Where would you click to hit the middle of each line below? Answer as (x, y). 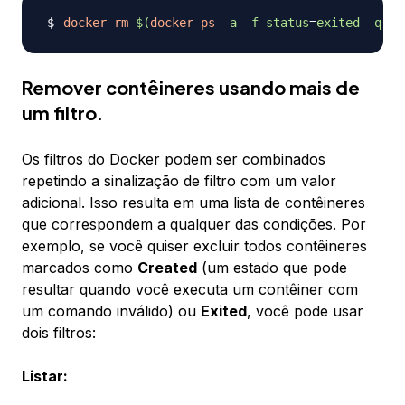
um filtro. (62, 113)
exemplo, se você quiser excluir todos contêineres (194, 246)
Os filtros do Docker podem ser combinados (174, 160)
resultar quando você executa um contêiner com (190, 290)
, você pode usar (305, 311)
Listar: (45, 377)
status (287, 23)
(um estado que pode (272, 268)
